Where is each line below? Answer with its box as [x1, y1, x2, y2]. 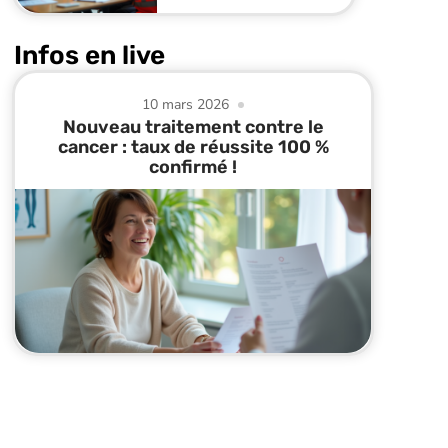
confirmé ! [149, 156, 237, 179]
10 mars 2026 [142, 95, 230, 115]
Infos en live [14, 40, 165, 72]
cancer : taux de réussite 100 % [57, 136, 329, 159]
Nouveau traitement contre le [62, 116, 324, 139]
